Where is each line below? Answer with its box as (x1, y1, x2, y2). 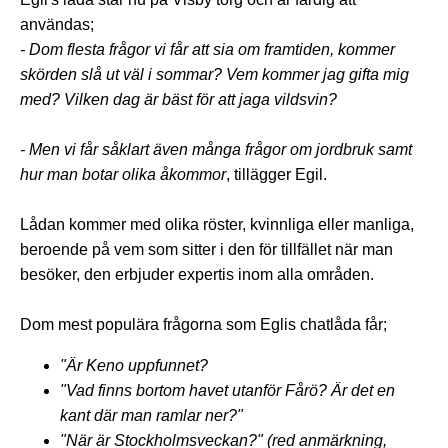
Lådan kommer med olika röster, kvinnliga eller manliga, (20, 215, 414, 233)
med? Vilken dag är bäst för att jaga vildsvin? (20, 90, 337, 108)
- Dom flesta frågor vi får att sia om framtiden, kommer (20, 40, 395, 58)
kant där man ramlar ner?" (60, 406, 243, 424)
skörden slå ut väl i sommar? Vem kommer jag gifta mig (20, 65, 409, 83)
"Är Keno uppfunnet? (60, 356, 208, 374)
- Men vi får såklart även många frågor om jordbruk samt (20, 140, 412, 158)
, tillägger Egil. (226, 165, 327, 183)
